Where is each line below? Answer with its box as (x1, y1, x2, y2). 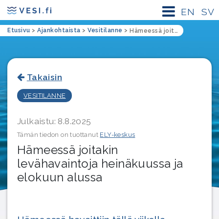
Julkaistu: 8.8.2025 (17, 116, 91, 126)
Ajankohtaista (37, 27, 81, 34)
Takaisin (26, 72, 62, 82)
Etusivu (7, 27, 30, 34)
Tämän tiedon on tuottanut (17, 131, 100, 138)
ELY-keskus (100, 131, 135, 138)
